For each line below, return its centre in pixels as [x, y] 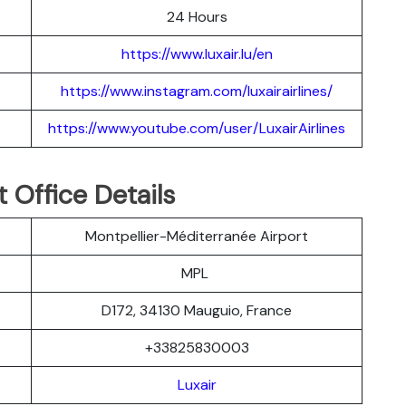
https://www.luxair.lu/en [197, 53]
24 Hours [197, 16]
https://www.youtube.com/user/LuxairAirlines [197, 128]
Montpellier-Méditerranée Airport [197, 236]
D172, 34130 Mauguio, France [197, 310]
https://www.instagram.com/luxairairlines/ [197, 91]
